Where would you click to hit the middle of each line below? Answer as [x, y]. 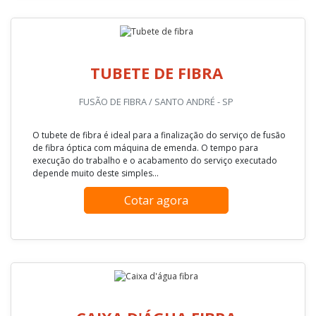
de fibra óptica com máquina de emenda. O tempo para [145, 267]
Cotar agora [156, 15]
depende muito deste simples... [96, 293]
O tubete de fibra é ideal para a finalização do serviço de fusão [159, 255]
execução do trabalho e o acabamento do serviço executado [155, 280]
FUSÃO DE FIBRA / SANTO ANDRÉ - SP [156, 221]
